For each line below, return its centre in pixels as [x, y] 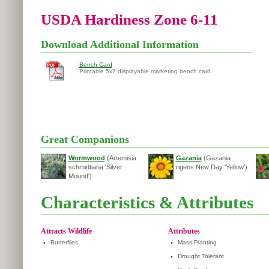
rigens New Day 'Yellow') [211, 167]
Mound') [80, 176]
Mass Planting [197, 242]
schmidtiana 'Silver [95, 167]
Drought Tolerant [201, 256]
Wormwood [86, 158]
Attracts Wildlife [66, 231]
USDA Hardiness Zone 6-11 [129, 19]
